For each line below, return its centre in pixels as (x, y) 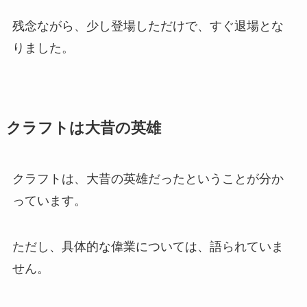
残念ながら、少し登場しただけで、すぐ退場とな (148, 26)
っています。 (49, 200)
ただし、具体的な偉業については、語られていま (148, 247)
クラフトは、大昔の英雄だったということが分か (148, 179)
